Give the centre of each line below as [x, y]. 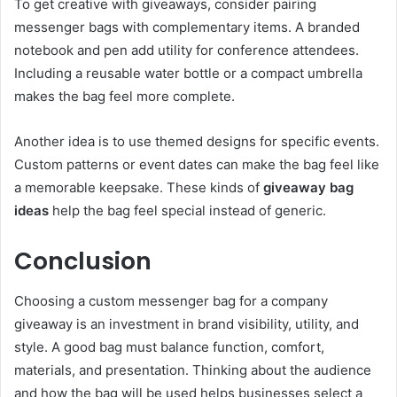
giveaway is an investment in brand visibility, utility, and [187, 323]
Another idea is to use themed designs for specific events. [197, 142]
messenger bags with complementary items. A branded [187, 27]
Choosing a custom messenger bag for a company [171, 300]
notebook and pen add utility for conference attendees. [187, 51]
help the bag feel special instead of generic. [187, 211]
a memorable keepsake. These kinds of [139, 188]
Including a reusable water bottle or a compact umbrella [188, 74]
